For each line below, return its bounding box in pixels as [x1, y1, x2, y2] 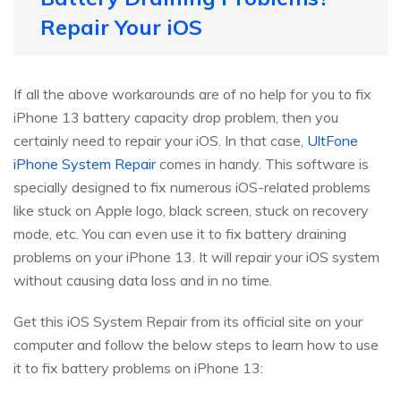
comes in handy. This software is [156, 154, 369, 173]
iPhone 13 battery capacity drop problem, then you [13, 107, 338, 126]
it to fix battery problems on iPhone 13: [13, 358, 263, 377]
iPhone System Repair [13, 154, 156, 173]
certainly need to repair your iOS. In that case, [13, 131, 307, 149]
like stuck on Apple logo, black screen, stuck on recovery [13, 200, 369, 219]
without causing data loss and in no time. [13, 270, 272, 289]
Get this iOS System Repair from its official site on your [13, 311, 363, 330]
